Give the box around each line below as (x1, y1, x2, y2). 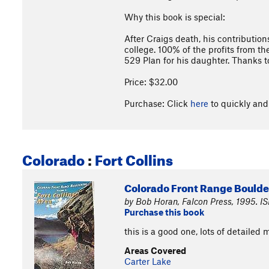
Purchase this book (124, 207, 204, 217)
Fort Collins (95, 147, 173, 169)
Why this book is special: (124, 11, 225, 22)
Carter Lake (124, 256, 171, 267)
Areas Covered (124, 245, 186, 256)
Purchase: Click (124, 98, 190, 109)
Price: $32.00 (124, 76, 178, 87)
